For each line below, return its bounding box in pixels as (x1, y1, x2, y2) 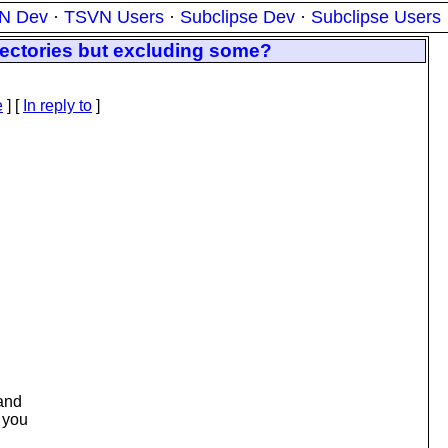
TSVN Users (64, 7, 164, 27)
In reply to (23, 97, 92, 114)
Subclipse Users (311, 7, 441, 27)
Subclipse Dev (180, 7, 295, 27)
